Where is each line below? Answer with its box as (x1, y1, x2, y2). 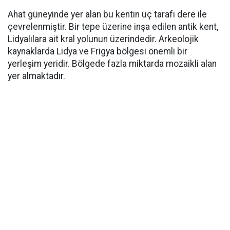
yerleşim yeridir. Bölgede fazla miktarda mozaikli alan (8, 59, 217, 69)
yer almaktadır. (8, 71, 65, 81)
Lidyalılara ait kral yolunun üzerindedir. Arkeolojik (8, 34, 199, 44)
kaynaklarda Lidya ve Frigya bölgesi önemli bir (8, 46, 187, 56)
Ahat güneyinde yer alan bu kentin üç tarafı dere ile (8, 9, 207, 20)
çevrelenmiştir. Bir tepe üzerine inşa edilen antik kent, (8, 22, 218, 32)
